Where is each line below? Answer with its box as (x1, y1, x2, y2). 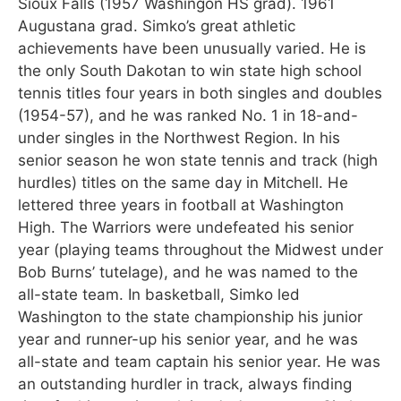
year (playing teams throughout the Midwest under (18, 240, 383, 259)
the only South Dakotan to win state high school (18, 61, 362, 80)
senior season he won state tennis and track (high (18, 150, 378, 169)
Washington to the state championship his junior (18, 307, 363, 326)
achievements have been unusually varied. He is (18, 38, 366, 57)
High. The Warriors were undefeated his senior (18, 218, 354, 236)
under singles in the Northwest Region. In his (18, 128, 340, 147)
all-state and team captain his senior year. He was (18, 352, 380, 371)
